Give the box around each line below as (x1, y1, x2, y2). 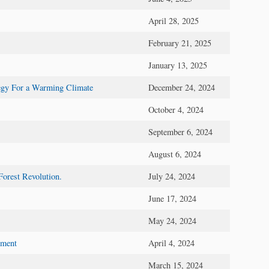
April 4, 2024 (148, 237, 195, 249)
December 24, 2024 (148, 81, 215, 93)
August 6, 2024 (148, 148, 201, 160)
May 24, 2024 (148, 214, 196, 226)
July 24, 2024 (148, 170, 195, 182)
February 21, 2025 (148, 37, 211, 49)
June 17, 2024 (148, 192, 196, 204)
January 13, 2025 (148, 59, 207, 71)
